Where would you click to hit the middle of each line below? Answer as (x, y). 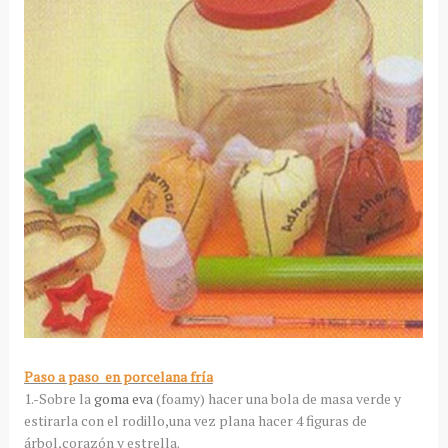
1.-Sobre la (58, 399)
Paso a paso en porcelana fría (118, 377)
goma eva (123, 399)
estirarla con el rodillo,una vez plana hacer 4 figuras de (195, 421)
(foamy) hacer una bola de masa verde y (276, 399)
